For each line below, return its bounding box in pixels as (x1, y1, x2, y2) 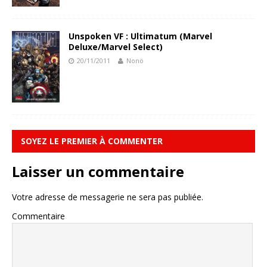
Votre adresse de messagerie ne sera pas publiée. (12, 191, 203, 203)
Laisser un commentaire (12, 161, 184, 181)
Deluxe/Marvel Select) (69, 41, 163, 52)
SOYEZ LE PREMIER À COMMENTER (21, 135, 163, 147)
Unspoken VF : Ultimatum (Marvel (69, 30, 212, 42)
